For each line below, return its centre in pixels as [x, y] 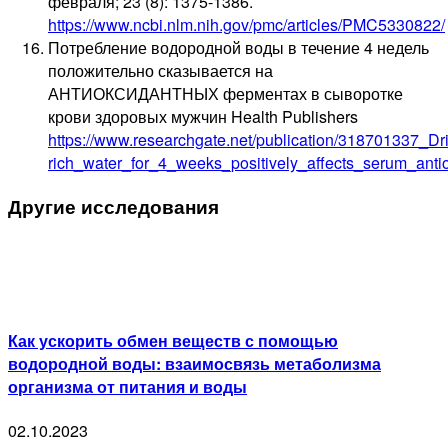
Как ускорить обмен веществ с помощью [173, 341]
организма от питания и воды [127, 387]
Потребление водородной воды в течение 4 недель [238, 48]
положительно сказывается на [160, 71]
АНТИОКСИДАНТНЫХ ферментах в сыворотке [225, 94]
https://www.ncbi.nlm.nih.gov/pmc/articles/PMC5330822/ [246, 25]
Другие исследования [113, 207]
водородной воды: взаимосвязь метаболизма [194, 364]
